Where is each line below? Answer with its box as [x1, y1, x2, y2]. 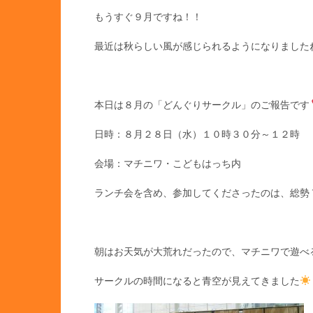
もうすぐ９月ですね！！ [94, 10, 202, 23]
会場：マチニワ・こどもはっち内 [94, 157, 241, 170]
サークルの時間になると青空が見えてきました [94, 275, 300, 287]
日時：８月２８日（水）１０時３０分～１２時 [94, 128, 300, 140]
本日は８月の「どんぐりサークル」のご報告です [94, 99, 310, 111]
